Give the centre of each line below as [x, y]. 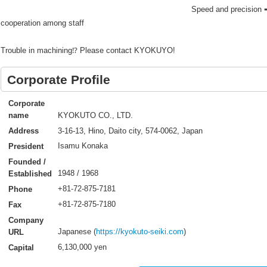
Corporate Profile [59, 79]
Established [30, 173]
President [26, 146]
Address [23, 131]
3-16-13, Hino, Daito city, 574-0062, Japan [130, 131]
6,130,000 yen [82, 247]
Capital [21, 247]
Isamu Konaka [83, 146]
